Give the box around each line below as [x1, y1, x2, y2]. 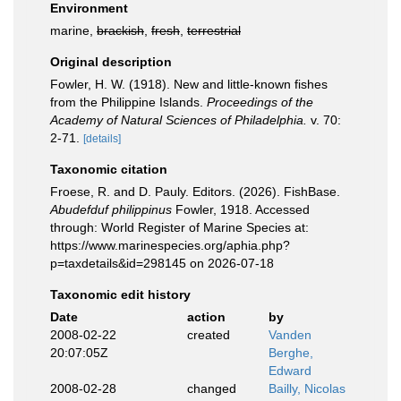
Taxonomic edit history [50, 287, 191, 302]
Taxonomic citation [50, 162, 167, 176]
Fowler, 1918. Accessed [172, 202, 310, 217]
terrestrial [187, 23, 241, 38]
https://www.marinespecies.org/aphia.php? [50, 238, 290, 252]
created [186, 328, 230, 342]
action [186, 310, 226, 324]
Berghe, [269, 346, 313, 360]
